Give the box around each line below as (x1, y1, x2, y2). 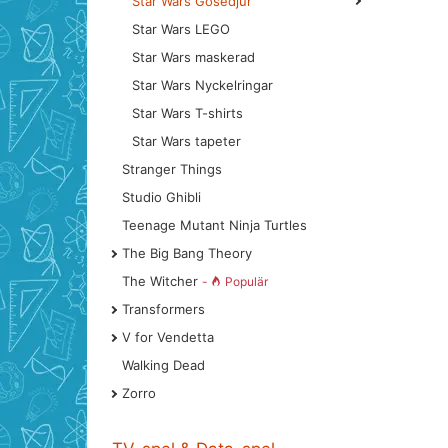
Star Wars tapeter (132, 133, 241, 149)
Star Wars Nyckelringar (132, 77, 273, 93)
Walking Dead (122, 357, 205, 373)
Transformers (122, 301, 205, 317)
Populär (225, 274, 268, 289)
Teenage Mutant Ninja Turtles (122, 217, 307, 233)
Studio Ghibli (122, 189, 201, 205)
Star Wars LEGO (132, 21, 230, 37)
